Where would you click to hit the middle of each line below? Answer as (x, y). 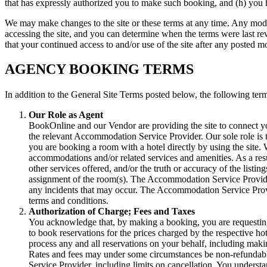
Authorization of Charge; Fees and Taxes (112, 212)
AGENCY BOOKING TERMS (99, 69)
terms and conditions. (69, 201)
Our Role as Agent (66, 115)
